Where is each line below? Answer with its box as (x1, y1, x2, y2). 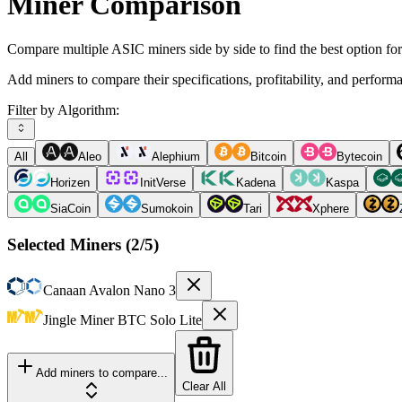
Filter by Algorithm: (7, 101, 119, 118)
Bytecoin (336, 149, 382, 163)
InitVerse (140, 175, 186, 189)
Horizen (50, 175, 90, 189)
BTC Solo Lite (118, 312, 202, 328)
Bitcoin (250, 149, 286, 163)
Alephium (152, 149, 200, 163)
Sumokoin (141, 201, 193, 215)
